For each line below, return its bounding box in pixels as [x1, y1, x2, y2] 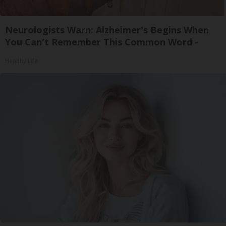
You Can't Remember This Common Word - [5, 36, 198, 48]
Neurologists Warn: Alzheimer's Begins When [5, 24, 209, 36]
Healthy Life [5, 58, 38, 65]
